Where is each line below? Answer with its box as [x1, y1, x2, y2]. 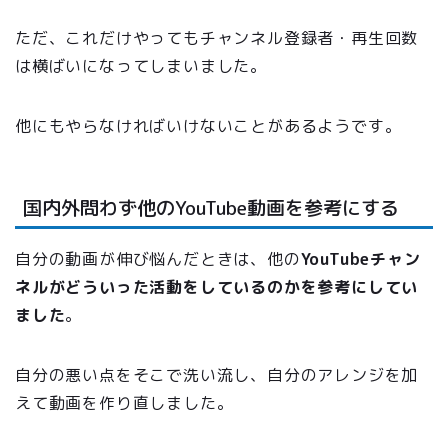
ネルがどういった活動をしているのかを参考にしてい [15, 276, 419, 299]
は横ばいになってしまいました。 [15, 54, 267, 77]
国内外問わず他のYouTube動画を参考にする [23, 194, 399, 222]
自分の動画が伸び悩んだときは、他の [15, 248, 301, 271]
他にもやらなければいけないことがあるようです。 [15, 114, 402, 137]
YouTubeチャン [300, 248, 421, 271]
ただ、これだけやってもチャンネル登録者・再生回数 [15, 26, 419, 49]
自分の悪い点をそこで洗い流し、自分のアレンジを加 [15, 364, 419, 387]
